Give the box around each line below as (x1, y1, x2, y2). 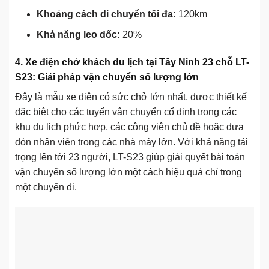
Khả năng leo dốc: (36, 29, 120, 40)
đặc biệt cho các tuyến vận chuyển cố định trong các (15, 107, 237, 118)
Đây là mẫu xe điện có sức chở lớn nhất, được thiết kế (15, 92, 247, 103)
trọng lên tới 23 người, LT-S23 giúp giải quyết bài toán (15, 152, 245, 163)
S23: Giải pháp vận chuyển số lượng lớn (15, 72, 199, 83)
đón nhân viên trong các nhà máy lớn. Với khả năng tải (15, 137, 248, 148)
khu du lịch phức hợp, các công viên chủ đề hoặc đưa (15, 122, 244, 133)
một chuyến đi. (15, 182, 77, 193)
